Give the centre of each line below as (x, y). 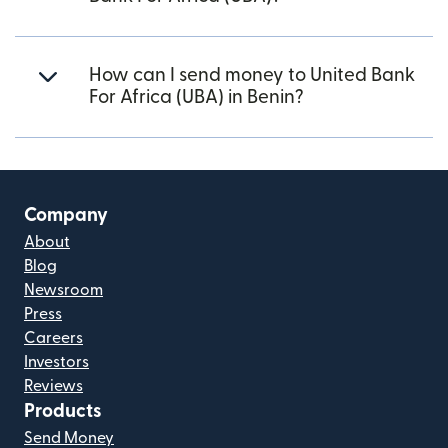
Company (66, 215)
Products (63, 411)
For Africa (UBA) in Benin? (196, 97)
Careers (53, 337)
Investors (56, 361)
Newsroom (63, 289)
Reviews (53, 385)
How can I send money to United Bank (252, 75)
